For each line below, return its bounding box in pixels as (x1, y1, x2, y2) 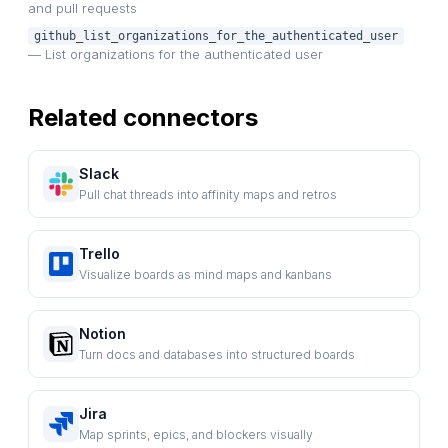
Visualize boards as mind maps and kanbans (79, 266, 332, 282)
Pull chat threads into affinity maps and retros (79, 186, 337, 202)
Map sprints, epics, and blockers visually (79, 426, 313, 442)
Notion (79, 324, 126, 342)
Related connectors (28, 102, 258, 132)
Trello (79, 244, 120, 262)
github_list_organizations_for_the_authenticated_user (34, 28, 398, 43)
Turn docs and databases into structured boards (79, 346, 355, 362)
